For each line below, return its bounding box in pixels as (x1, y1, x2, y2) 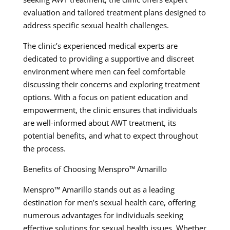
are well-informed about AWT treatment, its (23, 118, 176, 128)
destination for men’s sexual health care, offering (23, 197, 196, 208)
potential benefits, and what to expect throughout (23, 130, 198, 141)
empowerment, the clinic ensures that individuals (23, 105, 197, 116)
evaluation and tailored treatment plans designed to (23, 7, 206, 18)
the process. (23, 143, 66, 154)
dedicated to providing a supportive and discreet (23, 53, 194, 64)
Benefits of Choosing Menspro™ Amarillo (23, 164, 167, 175)
